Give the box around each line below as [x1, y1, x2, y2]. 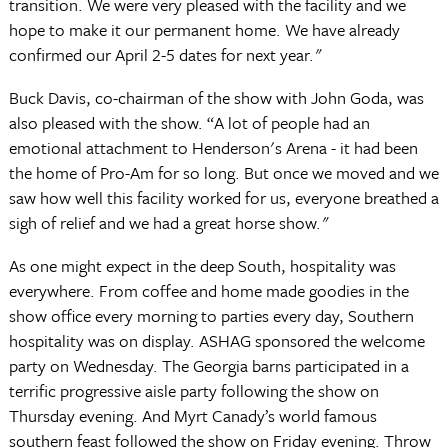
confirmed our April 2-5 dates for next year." [8, 42, 323, 67]
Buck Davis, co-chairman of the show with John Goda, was [8, 85, 424, 110]
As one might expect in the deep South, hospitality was [8, 253, 396, 278]
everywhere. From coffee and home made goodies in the [8, 278, 409, 303]
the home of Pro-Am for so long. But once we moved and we [8, 160, 439, 185]
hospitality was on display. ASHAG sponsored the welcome [8, 328, 425, 353]
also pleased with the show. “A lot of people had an [8, 110, 370, 135]
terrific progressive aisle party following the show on [8, 378, 379, 403]
